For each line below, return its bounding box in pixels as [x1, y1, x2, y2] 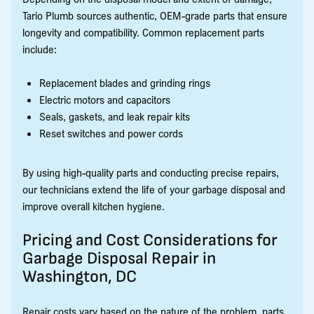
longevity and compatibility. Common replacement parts [22, 25, 264, 39]
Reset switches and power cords [39, 125, 183, 140]
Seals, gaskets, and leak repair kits [39, 109, 190, 123]
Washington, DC [22, 266, 137, 287]
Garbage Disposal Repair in [22, 247, 216, 268]
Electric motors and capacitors [39, 92, 170, 107]
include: [22, 41, 57, 56]
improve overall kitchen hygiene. [22, 198, 165, 213]
